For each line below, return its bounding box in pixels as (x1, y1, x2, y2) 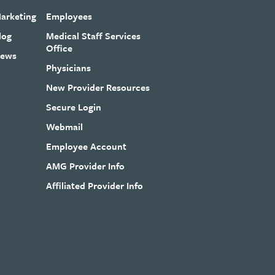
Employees (46, 9, 93, 23)
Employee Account (46, 139, 127, 153)
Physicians (46, 60, 91, 74)
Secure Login (46, 99, 102, 114)
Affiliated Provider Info (46, 178, 144, 192)
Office (46, 41, 73, 55)
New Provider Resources (46, 80, 150, 94)
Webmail (46, 119, 83, 133)
